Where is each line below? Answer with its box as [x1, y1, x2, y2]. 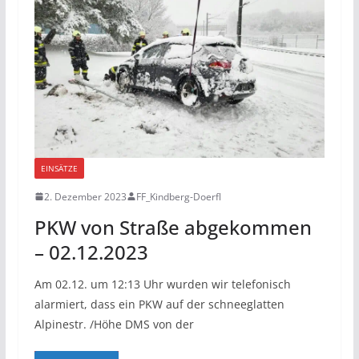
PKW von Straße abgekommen [34, 213, 312, 240]
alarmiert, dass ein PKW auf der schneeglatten [34, 296, 284, 312]
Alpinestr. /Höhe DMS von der [34, 316, 194, 332]
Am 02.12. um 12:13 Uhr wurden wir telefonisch [34, 276, 291, 292]
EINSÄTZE [40, 162, 78, 174]
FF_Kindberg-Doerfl [135, 189, 221, 204]
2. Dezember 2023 [43, 189, 127, 204]
